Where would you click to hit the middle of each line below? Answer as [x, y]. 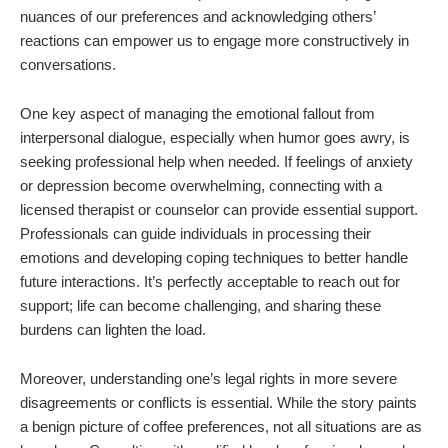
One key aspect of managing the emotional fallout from [197, 114]
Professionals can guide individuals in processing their [195, 234]
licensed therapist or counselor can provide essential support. [219, 210]
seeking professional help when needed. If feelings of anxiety [216, 162]
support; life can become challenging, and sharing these [200, 306]
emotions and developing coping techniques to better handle [214, 258]
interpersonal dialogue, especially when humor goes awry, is [215, 138]
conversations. [68, 65]
